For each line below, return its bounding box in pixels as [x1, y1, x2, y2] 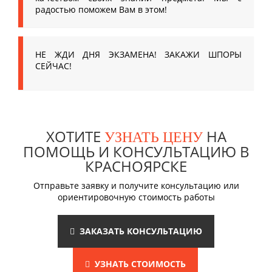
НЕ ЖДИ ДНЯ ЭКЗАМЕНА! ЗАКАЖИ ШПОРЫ [35, 49, 242, 60]
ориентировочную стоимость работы [57, 191, 215, 203]
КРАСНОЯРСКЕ [85, 156, 187, 176]
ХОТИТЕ [46, 126, 104, 146]
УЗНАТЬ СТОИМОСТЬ [89, 258, 186, 270]
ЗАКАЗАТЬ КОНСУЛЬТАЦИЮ [75, 225, 202, 237]
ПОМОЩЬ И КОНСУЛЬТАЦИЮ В [22, 141, 250, 161]
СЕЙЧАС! [35, 60, 72, 72]
